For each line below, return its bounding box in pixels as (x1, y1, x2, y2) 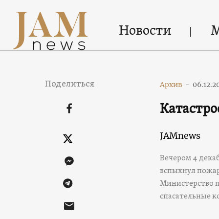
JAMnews (159, 130, 200, 141)
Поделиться (44, 79, 94, 90)
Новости (118, 22, 172, 40)
